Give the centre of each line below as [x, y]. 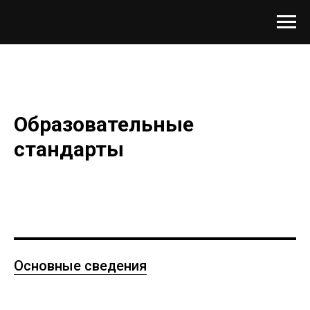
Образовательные [104, 124]
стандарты [69, 149]
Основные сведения [80, 266]
